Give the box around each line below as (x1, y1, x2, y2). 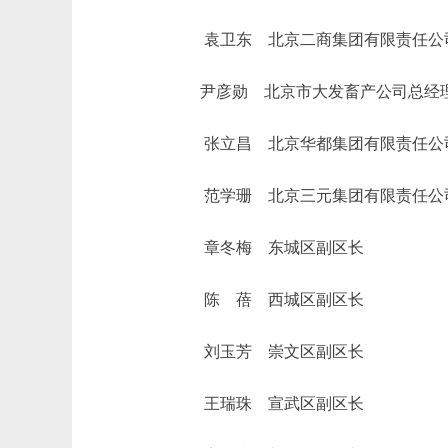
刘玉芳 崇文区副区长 (172, 343, 364, 360)
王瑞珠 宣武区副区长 (172, 395, 364, 412)
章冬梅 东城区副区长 (172, 239, 364, 256)
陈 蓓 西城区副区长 (172, 291, 364, 308)
